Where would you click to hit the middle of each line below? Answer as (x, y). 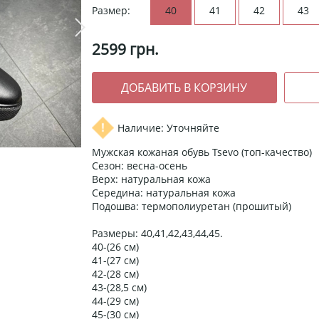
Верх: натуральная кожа (151, 179)
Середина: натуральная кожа (164, 193)
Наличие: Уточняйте (168, 128)
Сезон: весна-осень (140, 166)
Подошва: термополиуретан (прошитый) (192, 206)
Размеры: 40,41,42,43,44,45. (157, 234)
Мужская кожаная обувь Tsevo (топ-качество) (202, 152)
